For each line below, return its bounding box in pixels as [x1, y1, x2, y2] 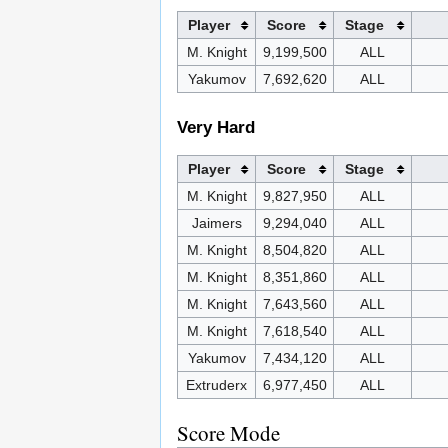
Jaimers [191, 214, 242, 231]
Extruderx [186, 376, 247, 393]
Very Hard [177, 117, 255, 137]
